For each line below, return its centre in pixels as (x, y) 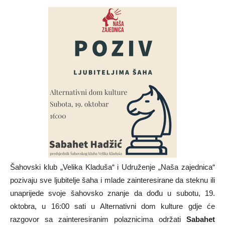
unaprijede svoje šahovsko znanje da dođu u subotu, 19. (113, 193)
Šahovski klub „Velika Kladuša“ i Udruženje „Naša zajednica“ (113, 167)
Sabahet (201, 219)
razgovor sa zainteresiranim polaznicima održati (98, 219)
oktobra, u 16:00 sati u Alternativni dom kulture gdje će (113, 206)
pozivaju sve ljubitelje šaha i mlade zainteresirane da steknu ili (113, 180)
